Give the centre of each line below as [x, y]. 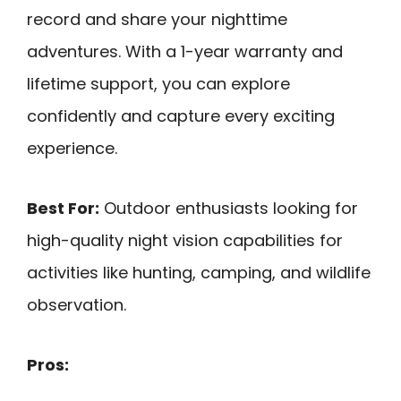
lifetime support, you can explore [158, 84]
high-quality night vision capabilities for [185, 240]
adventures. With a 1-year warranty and [185, 52]
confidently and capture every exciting [181, 116]
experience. [72, 149]
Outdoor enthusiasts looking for [229, 208]
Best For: [63, 208]
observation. [77, 304]
